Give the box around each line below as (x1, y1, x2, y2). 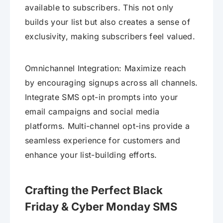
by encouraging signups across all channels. (25, 77, 198, 88)
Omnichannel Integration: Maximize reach (25, 63, 186, 73)
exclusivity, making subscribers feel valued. (25, 31, 196, 41)
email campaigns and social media (25, 106, 160, 116)
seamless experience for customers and (25, 135, 180, 145)
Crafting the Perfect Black (25, 183, 163, 197)
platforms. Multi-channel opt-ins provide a (25, 120, 190, 131)
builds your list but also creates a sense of (25, 16, 191, 27)
